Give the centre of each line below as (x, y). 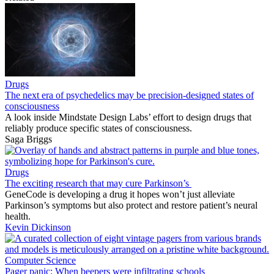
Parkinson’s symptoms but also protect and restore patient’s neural (131, 205)
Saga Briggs (28, 139)
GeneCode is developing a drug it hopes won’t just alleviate (120, 194)
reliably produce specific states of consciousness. (98, 128)
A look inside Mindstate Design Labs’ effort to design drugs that (128, 117)
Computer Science (40, 260)
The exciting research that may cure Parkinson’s (98, 183)
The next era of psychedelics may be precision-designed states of (129, 95)
